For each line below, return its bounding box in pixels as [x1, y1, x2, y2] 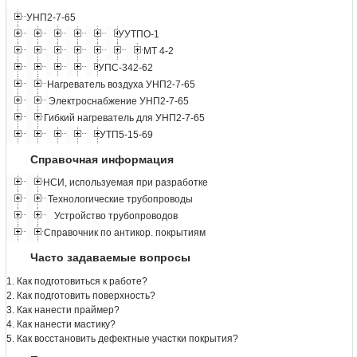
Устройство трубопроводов [54, 210, 178, 222]
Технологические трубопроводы [48, 194, 193, 206]
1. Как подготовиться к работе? [6, 275, 147, 287]
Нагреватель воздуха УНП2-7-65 [47, 79, 195, 91]
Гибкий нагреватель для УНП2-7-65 [44, 112, 205, 124]
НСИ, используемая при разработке [43, 177, 208, 189]
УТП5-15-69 [100, 129, 153, 141]
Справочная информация [30, 152, 174, 166]
